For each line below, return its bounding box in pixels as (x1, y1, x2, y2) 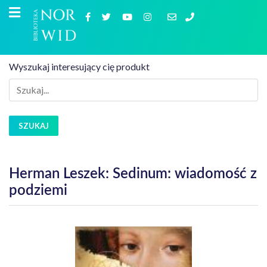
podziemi (9, 184, 67, 198)
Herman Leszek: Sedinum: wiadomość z (9, 167, 257, 181)
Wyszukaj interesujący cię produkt (9, 61, 150, 72)
